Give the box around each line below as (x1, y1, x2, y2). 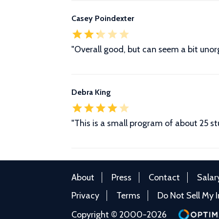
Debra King (71, 88, 111, 97)
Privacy (71, 190, 99, 201)
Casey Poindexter (71, 14, 134, 23)
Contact (149, 172, 180, 183)
